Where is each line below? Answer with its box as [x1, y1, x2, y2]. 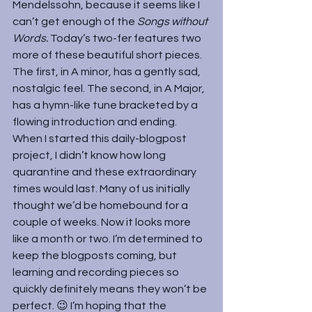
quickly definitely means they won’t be [13, 283, 209, 295]
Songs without [137, 16, 210, 27]
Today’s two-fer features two [50, 33, 203, 44]
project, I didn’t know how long [13, 150, 168, 161]
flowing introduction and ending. [13, 116, 177, 127]
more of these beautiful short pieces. [13, 49, 204, 61]
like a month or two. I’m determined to [13, 233, 205, 244]
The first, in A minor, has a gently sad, [13, 66, 203, 77]
